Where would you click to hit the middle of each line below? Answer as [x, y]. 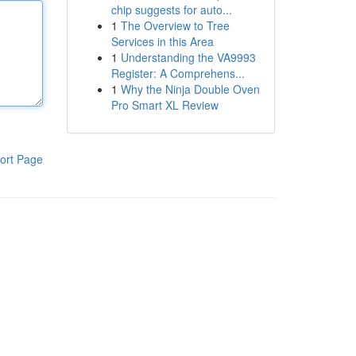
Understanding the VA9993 [188, 57]
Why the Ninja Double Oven [190, 89]
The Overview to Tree [175, 25]
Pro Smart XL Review [164, 105]
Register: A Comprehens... [178, 73]
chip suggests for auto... [171, 10]
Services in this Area [162, 41]
